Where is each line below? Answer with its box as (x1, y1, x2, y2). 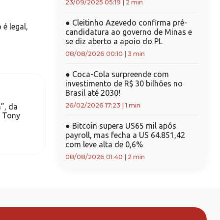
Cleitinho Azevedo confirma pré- (70, 18, 187, 27)
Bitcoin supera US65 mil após (70, 121, 176, 130)
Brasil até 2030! (65, 88, 120, 97)
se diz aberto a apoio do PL (65, 37, 163, 46)
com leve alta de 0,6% (65, 140, 143, 149)
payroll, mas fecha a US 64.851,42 (65, 131, 185, 139)
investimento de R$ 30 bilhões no (65, 79, 183, 88)
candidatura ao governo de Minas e (65, 27, 192, 36)
